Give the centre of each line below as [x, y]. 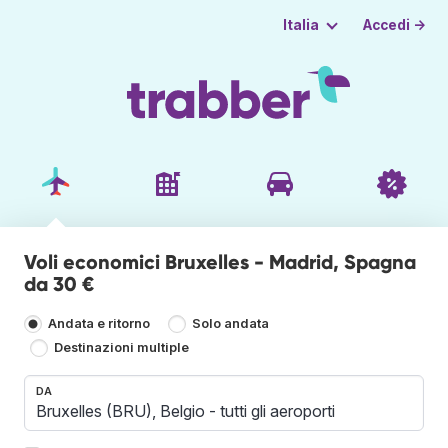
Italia [300, 25]
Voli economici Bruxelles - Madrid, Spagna [220, 261]
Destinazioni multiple [122, 348]
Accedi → [395, 24]
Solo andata [231, 324]
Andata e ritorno [99, 324]
